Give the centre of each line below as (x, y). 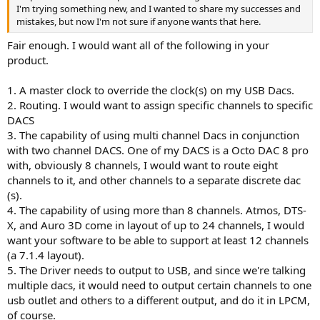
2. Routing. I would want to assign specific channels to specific (160, 105)
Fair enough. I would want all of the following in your (138, 45)
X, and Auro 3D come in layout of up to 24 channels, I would (156, 225)
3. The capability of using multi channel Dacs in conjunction (153, 135)
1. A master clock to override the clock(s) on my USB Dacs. (151, 90)
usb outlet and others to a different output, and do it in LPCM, (159, 300)
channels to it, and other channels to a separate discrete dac (154, 180)
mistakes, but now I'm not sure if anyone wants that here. (139, 21)
